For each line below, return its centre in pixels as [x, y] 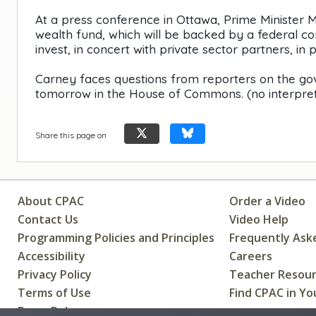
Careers [251, 256]
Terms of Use [54, 292]
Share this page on [71, 135]
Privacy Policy [55, 274]
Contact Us [48, 219]
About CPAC [51, 201]
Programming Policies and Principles [116, 237]
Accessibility [51, 256]
